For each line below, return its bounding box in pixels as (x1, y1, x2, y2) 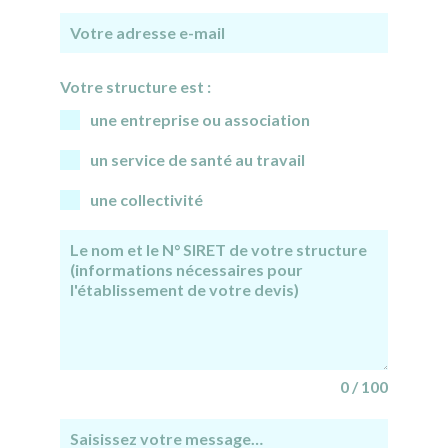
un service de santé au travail (89, 149, 305, 169)
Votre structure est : (59, 76, 211, 96)
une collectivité (89, 189, 203, 209)
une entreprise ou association (89, 109, 310, 129)
